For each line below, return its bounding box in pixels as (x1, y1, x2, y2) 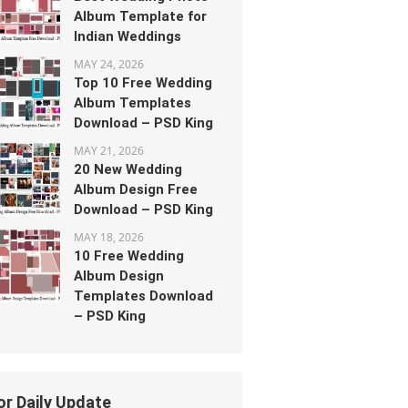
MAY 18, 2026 (74, 229, 144, 245)
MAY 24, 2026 (74, 56, 144, 72)
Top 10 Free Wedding (74, 75, 212, 91)
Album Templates (74, 95, 191, 111)
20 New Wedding (74, 161, 182, 178)
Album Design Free (74, 181, 198, 198)
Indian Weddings (74, 28, 181, 45)
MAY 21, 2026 (74, 143, 144, 158)
